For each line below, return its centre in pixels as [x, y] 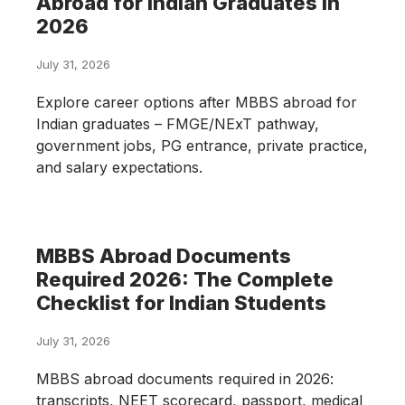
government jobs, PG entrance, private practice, [202, 145]
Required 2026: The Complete [185, 279]
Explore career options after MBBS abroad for [197, 102]
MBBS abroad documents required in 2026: [185, 378]
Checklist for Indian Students [181, 302]
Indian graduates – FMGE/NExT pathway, [178, 123]
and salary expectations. [119, 167]
